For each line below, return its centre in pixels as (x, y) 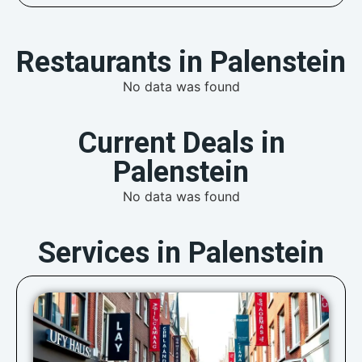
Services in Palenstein (181, 253)
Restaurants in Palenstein (181, 63)
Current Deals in (181, 143)
